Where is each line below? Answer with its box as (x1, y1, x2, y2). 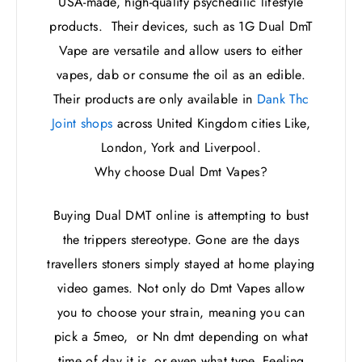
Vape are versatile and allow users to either (59, 40, 303, 60)
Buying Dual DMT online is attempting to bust (53, 205, 309, 225)
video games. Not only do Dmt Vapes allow (57, 278, 305, 297)
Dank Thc (256, 89, 309, 108)
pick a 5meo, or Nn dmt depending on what (53, 326, 309, 346)
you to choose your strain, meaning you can (57, 302, 305, 322)
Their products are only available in (53, 89, 257, 108)
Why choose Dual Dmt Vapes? (95, 162, 267, 181)
